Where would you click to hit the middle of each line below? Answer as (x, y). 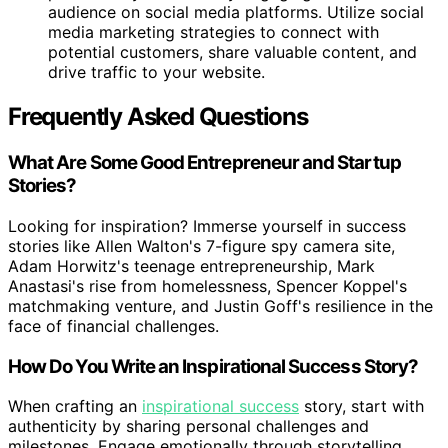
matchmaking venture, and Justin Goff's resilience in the (220, 306)
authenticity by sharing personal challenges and (188, 426)
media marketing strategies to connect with (213, 32)
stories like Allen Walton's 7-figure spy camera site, (201, 246)
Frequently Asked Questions (158, 117)
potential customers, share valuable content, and (232, 52)
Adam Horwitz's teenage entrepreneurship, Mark (191, 266)
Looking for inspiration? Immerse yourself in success (207, 226)
